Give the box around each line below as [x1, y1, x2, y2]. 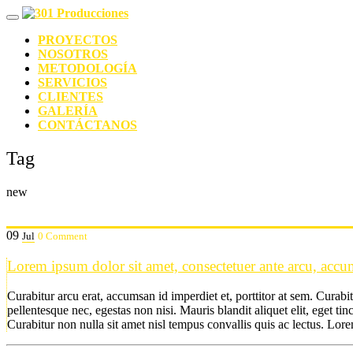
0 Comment [38, 229, 87, 242]
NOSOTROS [38, 47, 108, 61]
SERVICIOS [38, 76, 107, 89]
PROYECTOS [38, 33, 117, 46]
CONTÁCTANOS [38, 118, 137, 132]
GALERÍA [38, 104, 98, 117]
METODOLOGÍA [38, 61, 137, 75]
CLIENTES [38, 90, 103, 103]
